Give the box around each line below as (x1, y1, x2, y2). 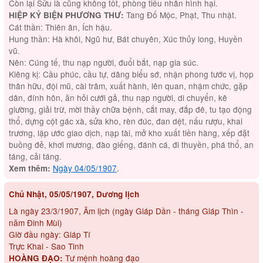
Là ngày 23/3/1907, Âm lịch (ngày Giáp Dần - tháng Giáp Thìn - (8, 205, 244, 217)
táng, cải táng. (8, 150, 62, 162)
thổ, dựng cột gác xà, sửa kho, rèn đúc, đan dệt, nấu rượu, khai (8, 114, 242, 127)
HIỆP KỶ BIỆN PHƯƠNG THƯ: (8, 9, 124, 21)
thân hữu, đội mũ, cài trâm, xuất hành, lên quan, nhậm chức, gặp (8, 79, 248, 92)
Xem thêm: (8, 162, 50, 174)
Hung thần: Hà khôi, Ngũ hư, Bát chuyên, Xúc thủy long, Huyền (8, 32, 242, 45)
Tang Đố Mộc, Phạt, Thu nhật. (123, 8, 237, 21)
